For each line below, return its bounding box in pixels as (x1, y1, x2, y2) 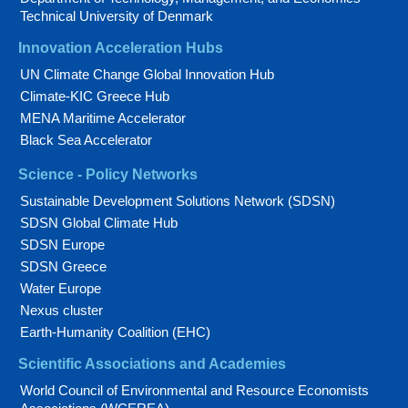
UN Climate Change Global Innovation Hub (20, 66, 274, 82)
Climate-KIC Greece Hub (20, 88, 169, 104)
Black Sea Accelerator (20, 132, 152, 148)
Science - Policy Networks (18, 167, 198, 182)
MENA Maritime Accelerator (20, 110, 186, 126)
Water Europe (20, 280, 101, 296)
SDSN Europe (20, 237, 105, 252)
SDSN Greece (20, 259, 107, 274)
